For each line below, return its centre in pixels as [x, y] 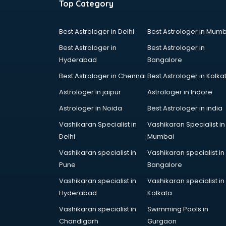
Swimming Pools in [178, 209]
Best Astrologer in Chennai [102, 76]
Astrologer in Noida [91, 108]
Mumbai [160, 136]
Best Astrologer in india [185, 108]
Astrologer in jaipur [90, 92]
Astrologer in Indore [180, 92]
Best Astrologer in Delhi [97, 32]
